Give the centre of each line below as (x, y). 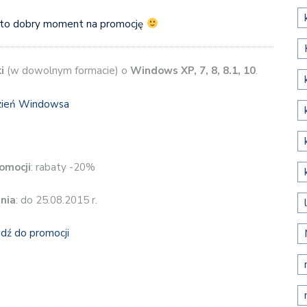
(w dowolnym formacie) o (67, 71)
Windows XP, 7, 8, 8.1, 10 (193, 71)
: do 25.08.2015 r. (57, 200)
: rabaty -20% (63, 168)
